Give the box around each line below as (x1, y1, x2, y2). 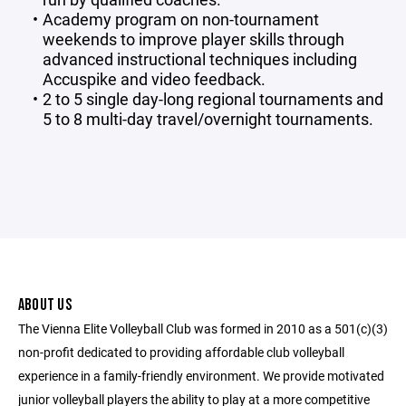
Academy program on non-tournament (42, 8, 319, 30)
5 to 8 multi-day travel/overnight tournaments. (43, 108, 373, 130)
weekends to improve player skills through (43, 28, 344, 50)
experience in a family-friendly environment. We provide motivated (18, 367, 384, 384)
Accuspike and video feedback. (43, 68, 266, 90)
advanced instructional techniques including (43, 48, 357, 70)
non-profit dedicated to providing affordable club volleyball (18, 343, 344, 361)
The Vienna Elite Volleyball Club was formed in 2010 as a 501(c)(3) (18, 320, 388, 337)
